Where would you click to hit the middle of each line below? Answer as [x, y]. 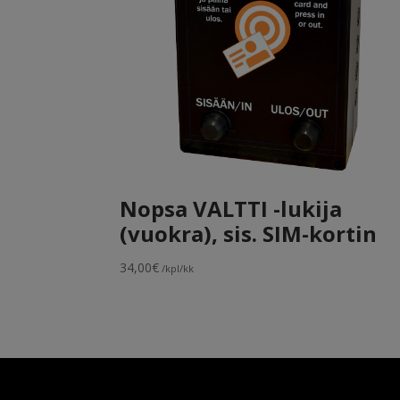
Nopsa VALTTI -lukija [231, 208]
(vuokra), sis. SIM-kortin [249, 233]
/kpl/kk [177, 268]
